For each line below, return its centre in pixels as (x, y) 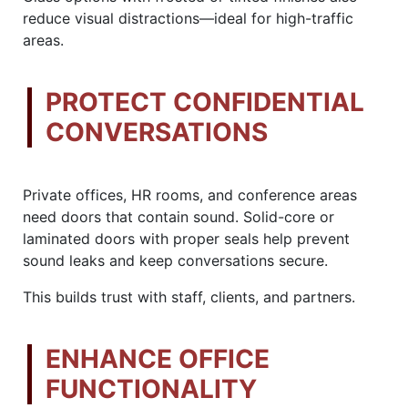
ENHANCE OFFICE (158, 358)
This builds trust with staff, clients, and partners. (189, 296)
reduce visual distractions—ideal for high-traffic (188, 18)
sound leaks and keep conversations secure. (175, 260)
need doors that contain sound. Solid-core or (178, 216)
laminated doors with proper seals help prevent (186, 238)
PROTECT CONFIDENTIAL (205, 102)
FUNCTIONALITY (151, 388)
